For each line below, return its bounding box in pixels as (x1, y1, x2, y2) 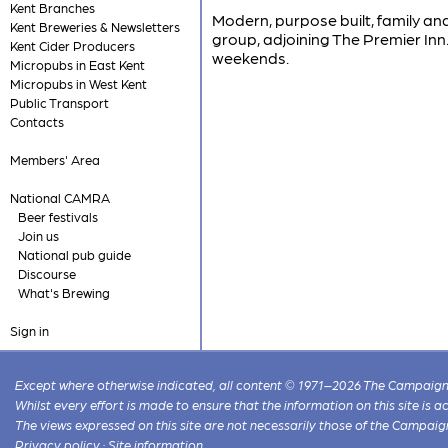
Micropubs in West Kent (9, 76, 147, 91)
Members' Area (9, 152, 100, 167)
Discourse (17, 266, 76, 281)
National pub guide (17, 247, 131, 262)
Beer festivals (17, 209, 98, 224)
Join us (17, 228, 59, 243)
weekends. (212, 48, 289, 67)
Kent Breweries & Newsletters (9, 19, 180, 34)
